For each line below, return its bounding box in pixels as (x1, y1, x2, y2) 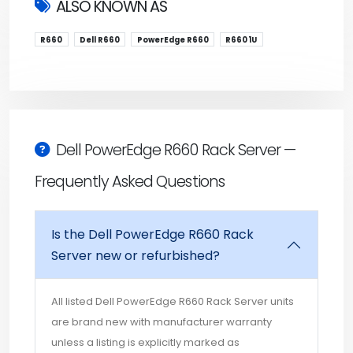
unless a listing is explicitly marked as (51, 335, 240, 351)
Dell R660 (79, 34, 120, 45)
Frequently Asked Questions (35, 171, 225, 193)
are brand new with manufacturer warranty (51, 314, 272, 330)
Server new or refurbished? (51, 247, 220, 266)
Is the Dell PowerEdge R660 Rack (51, 225, 254, 244)
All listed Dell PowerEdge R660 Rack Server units (51, 294, 294, 310)
